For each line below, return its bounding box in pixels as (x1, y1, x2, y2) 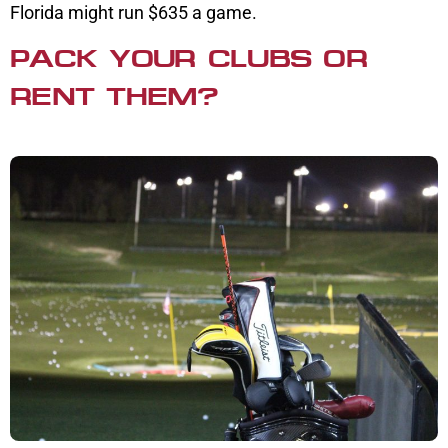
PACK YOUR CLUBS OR (10, 45, 368, 73)
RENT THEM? (10, 83, 218, 111)
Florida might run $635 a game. (10, 2, 257, 24)
